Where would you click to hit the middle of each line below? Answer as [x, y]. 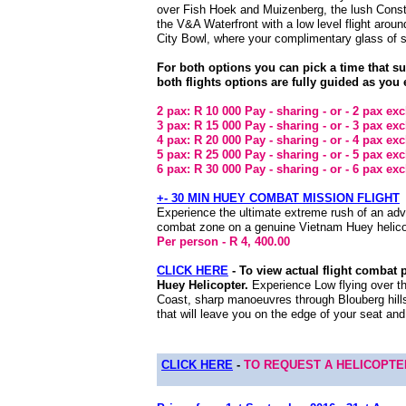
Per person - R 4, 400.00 [223, 242]
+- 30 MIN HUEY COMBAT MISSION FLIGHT [278, 198]
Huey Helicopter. [204, 285]
